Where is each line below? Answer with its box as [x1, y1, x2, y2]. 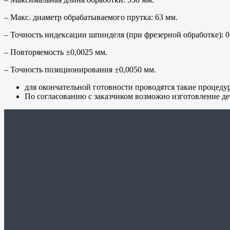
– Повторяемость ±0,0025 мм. [4, 47, 107, 56]
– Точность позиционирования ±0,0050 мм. [4, 65, 156, 74]
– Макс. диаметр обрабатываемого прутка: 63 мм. [4, 12, 178, 22]
